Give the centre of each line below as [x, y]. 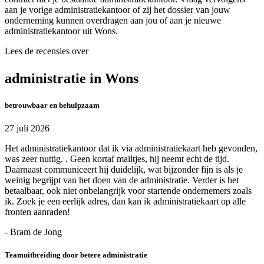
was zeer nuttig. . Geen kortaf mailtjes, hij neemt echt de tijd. [117, 159]
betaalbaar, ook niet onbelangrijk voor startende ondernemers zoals [128, 190]
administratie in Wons [72, 78]
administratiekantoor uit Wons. [61, 31]
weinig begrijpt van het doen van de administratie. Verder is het [122, 180]
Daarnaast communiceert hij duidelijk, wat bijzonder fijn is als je [124, 169]
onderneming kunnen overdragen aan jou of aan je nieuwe [113, 20]
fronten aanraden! [37, 212]
